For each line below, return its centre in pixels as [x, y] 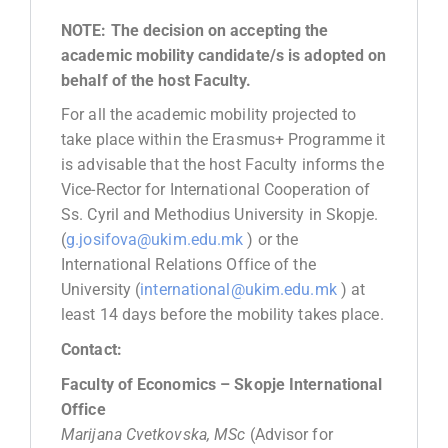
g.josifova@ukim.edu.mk [155, 240]
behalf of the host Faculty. [156, 80]
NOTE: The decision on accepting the [195, 30]
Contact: [91, 349]
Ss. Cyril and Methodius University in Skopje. [220, 215]
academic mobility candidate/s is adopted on [224, 55]
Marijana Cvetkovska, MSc [153, 434]
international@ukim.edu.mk [238, 290]
